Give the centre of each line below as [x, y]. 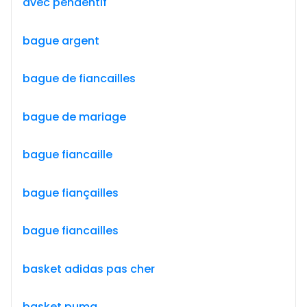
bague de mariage [74, 116]
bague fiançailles [71, 193]
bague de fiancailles [79, 78]
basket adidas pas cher [89, 269]
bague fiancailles [71, 231]
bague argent [61, 40]
